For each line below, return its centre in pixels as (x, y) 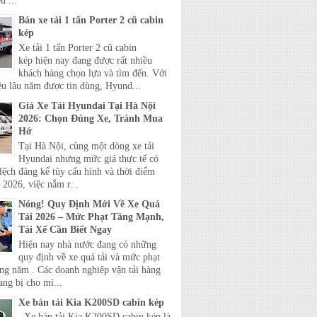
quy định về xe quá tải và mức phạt (89, 257)
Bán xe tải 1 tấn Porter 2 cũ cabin (91, 21)
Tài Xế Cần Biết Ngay (65, 229)
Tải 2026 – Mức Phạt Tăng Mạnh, (91, 217)
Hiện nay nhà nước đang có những (87, 244)
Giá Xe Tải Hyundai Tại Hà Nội (87, 105)
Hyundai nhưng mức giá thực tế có (88, 158)
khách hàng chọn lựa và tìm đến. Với (93, 73)
